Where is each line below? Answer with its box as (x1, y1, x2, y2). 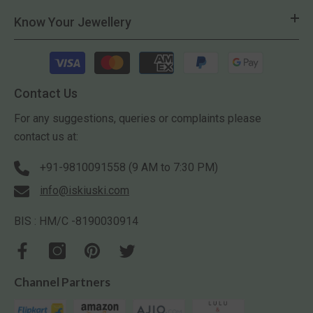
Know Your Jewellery (14, 15, 131, 30)
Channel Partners (14, 275, 110, 290)
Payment (13, 50, 57, 64)
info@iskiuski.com (40, 184, 129, 198)
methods (13, 68, 57, 82)
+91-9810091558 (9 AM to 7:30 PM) (40, 161, 218, 175)
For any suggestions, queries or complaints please (14, 112, 261, 126)
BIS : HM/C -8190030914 (14, 214, 138, 228)
